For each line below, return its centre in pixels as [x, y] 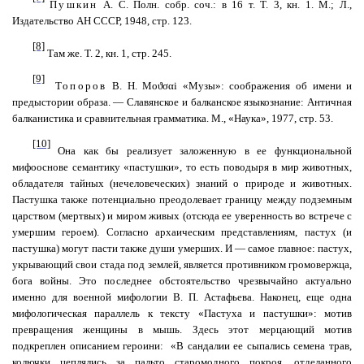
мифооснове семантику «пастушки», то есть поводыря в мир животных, [182, 167]
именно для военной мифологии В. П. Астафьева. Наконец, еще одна [182, 297]
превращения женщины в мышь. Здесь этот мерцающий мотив [182, 329]
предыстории [43, 102]
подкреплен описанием [68, 346]
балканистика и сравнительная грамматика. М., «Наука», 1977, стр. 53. [173, 118]
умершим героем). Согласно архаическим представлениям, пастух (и [182, 232]
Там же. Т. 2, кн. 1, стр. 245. [108, 53]
